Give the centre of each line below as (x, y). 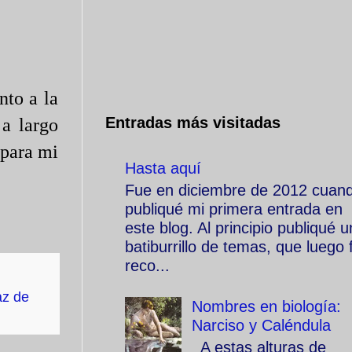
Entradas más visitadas (193, 123)
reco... (147, 266)
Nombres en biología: (266, 306)
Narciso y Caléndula (261, 325)
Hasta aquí (163, 168)
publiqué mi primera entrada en (234, 209)
